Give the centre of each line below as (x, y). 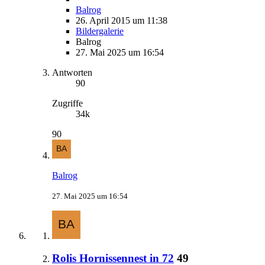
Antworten (72, 72)
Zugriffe (67, 103)
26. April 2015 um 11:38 (122, 20)
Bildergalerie (100, 31)
